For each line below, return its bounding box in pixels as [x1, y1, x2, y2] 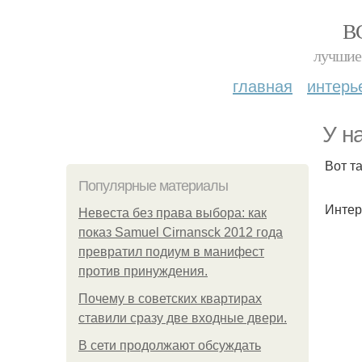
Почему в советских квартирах [78, 292, 262, 305]
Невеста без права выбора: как [78, 206, 267, 220]
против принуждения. [78, 264, 208, 278]
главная [233, 74, 293, 97]
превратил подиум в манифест [78, 245, 264, 259]
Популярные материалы [78, 178, 228, 194]
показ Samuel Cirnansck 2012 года [78, 225, 283, 239]
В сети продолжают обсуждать [78, 339, 261, 352]
